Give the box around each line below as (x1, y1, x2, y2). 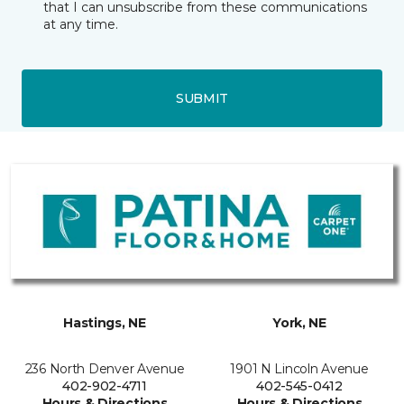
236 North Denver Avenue (24, 361, 185, 378)
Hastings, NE (63, 315, 146, 332)
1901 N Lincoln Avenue (230, 361, 369, 378)
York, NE (272, 315, 326, 332)
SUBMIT (175, 89, 229, 106)
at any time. (43, 16, 118, 33)
